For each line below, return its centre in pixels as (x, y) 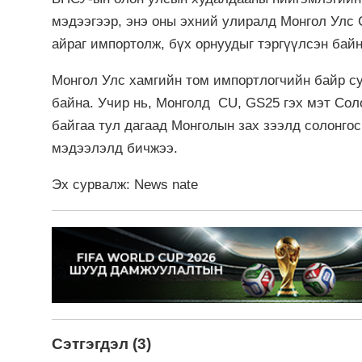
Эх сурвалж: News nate (125, 184)
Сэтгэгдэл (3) (101, 343)
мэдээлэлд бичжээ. (117, 148)
